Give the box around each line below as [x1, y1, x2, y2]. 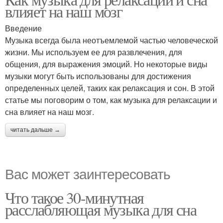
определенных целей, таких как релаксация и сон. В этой [5, 82, 215, 94]
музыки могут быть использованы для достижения [5, 70, 191, 82]
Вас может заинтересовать [5, 163, 170, 183]
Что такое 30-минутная [5, 187, 144, 208]
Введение [5, 22, 42, 34]
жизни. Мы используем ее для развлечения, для [5, 46, 182, 58]
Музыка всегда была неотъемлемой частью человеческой [5, 34, 218, 46]
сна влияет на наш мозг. [5, 106, 94, 117]
